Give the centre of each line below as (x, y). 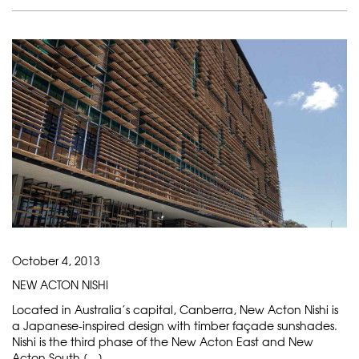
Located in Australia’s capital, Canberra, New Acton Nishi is (175, 309)
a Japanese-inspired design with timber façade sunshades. (175, 325)
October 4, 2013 (56, 260)
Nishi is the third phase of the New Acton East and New (163, 341)
